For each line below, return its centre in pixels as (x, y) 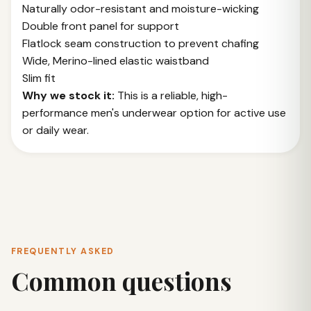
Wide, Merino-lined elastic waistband (116, 61)
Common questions (121, 281)
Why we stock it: (68, 95)
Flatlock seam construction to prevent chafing (141, 43)
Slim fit (39, 78)
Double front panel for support (101, 26)
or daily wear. (56, 130)
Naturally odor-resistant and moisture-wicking (141, 9)
